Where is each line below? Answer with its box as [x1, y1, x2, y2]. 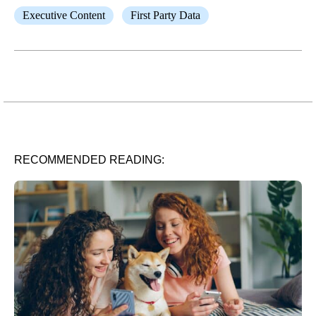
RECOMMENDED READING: [14, 154, 164, 166]
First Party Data [130, 9, 200, 21]
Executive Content [23, 9, 105, 21]
